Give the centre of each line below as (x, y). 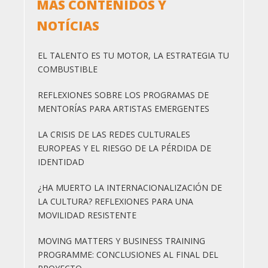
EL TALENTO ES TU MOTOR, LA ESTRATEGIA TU (133, 56)
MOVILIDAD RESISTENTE (87, 215)
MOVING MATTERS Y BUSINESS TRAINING (121, 241)
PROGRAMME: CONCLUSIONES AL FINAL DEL (128, 255)
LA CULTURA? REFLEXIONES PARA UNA (115, 202)
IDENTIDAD (61, 162)
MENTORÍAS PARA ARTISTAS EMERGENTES (124, 109)
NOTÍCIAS (68, 26)
